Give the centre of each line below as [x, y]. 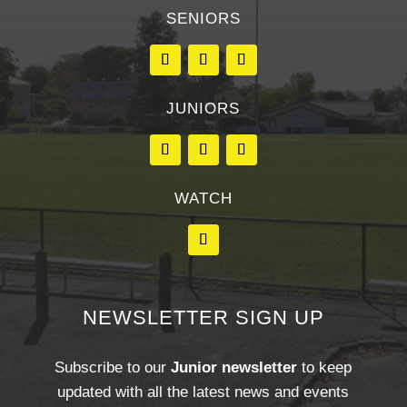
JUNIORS [203, 109]
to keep [325, 368]
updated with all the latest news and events [203, 392]
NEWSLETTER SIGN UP [203, 318]
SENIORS [203, 19]
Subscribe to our [113, 368]
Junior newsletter [234, 368]
